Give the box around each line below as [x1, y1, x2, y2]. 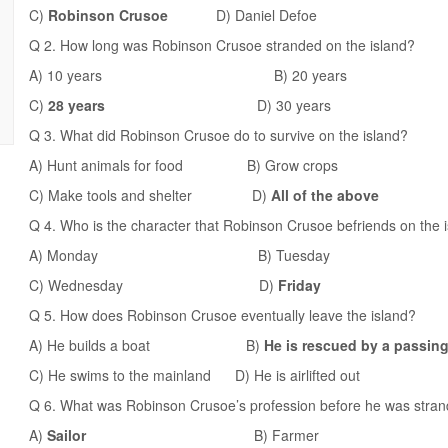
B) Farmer [98, 425, 319, 445]
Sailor [47, 425, 98, 445]
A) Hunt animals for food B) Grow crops [29, 155, 338, 175]
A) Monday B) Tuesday [29, 245, 330, 265]
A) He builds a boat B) [29, 335, 264, 355]
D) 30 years [257, 95, 331, 115]
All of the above [271, 185, 379, 205]
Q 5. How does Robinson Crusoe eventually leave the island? [29, 305, 416, 325]
